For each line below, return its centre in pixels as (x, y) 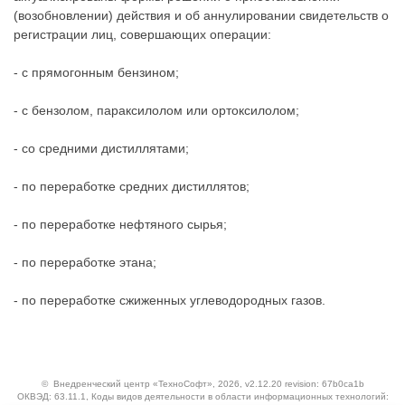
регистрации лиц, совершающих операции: (142, 34)
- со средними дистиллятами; (101, 148)
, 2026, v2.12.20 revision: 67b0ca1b (288, 383)
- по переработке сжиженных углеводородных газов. (170, 300)
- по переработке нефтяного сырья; (120, 224)
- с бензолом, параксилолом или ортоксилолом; (156, 110)
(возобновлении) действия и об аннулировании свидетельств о (201, 15)
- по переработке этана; (85, 262)
